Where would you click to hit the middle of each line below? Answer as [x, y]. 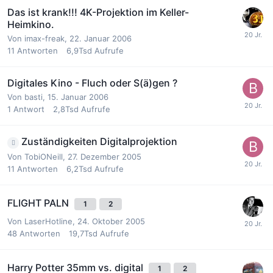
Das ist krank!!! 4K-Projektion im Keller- [98, 12]
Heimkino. [31, 24]
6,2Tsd [79, 169]
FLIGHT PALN [39, 203]
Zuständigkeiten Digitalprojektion [99, 141]
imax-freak [44, 38]
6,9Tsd [79, 50]
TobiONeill [44, 157]
